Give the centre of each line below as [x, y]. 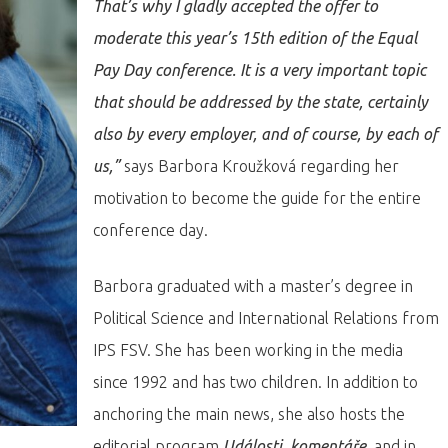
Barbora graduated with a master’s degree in [253, 286]
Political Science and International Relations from [266, 318]
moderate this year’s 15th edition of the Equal [255, 38]
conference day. [150, 230]
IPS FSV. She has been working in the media [248, 350]
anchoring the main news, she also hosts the [249, 414]
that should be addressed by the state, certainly [260, 102]
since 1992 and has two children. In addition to [255, 382]
